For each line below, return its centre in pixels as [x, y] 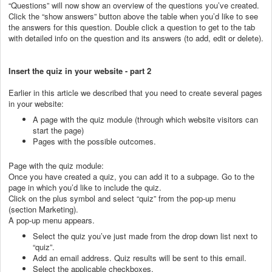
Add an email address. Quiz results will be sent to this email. [141, 257]
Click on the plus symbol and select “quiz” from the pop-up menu [122, 198]
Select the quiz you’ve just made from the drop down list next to [145, 236]
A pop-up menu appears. [52, 220]
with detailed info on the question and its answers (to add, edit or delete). [136, 38]
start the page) [58, 130]
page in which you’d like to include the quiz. [86, 187]
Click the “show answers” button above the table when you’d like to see [133, 16]
